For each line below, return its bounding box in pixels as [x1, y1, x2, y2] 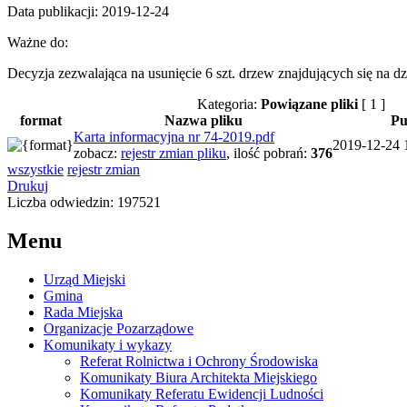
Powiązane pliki [260, 95, 358, 112]
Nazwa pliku [164, 112, 243, 128]
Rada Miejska [44, 303, 123, 320]
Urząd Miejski [44, 271, 125, 287]
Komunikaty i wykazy [44, 336, 172, 352]
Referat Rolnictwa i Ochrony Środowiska [80, 352, 318, 369]
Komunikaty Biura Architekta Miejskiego [80, 369, 317, 385]
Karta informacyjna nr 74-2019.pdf [74, 128, 274, 144]
